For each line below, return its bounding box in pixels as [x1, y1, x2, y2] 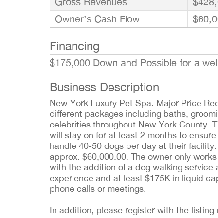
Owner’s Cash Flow [55, 13, 140, 24]
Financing [50, 39, 100, 53]
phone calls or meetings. [50, 183, 148, 194]
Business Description [50, 80, 159, 93]
